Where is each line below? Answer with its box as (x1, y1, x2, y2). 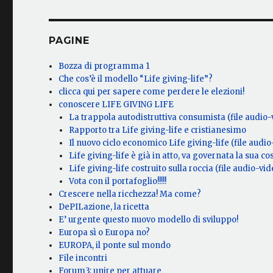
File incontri (58, 253, 108, 264)
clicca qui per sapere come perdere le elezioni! (58, 87, 245, 97)
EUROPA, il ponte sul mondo (58, 240, 171, 251)
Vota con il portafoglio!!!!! (68, 176, 166, 187)
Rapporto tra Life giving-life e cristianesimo (68, 125, 246, 136)
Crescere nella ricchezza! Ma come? (58, 189, 202, 200)
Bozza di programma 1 (58, 61, 150, 72)
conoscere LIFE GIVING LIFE (58, 99, 174, 110)
